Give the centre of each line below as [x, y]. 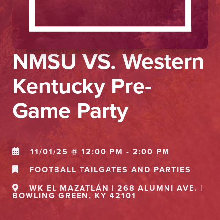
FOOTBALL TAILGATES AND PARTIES [109, 170]
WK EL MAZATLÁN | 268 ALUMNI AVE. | [115, 188]
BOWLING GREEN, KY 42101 [76, 196]
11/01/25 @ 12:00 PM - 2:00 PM [99, 151]
